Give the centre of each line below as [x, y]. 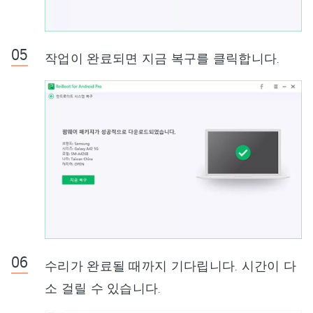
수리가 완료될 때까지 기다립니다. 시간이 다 [171, 266]
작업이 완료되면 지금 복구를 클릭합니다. [162, 58]
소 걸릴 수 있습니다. [103, 288]
